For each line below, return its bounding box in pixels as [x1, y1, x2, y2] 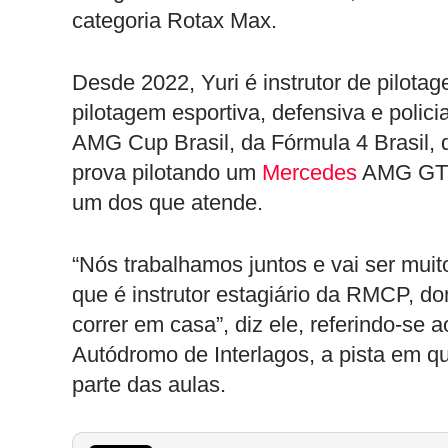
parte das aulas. [72, 372, 226, 397]
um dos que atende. [72, 190, 263, 215]
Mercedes [262, 160, 357, 185]
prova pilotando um [72, 160, 262, 185]
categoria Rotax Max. [72, 8, 277, 33]
